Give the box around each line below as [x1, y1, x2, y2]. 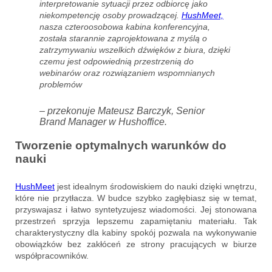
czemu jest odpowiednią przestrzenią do [39, 56, 194, 67]
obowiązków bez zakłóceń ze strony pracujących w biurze [15, 239, 257, 250]
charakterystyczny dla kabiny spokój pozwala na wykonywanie [15, 228, 257, 238]
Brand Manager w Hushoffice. [39, 117, 167, 127]
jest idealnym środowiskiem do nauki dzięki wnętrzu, [55, 182, 257, 192]
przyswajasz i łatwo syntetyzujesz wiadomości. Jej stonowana [15, 205, 257, 215]
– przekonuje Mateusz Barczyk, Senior [39, 106, 205, 117]
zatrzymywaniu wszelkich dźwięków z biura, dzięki [39, 45, 230, 55]
